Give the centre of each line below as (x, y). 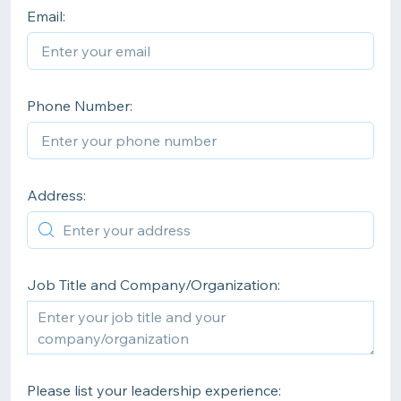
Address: (56, 195)
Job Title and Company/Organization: (154, 285)
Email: (46, 16)
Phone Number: (80, 106)
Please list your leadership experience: (154, 390)
